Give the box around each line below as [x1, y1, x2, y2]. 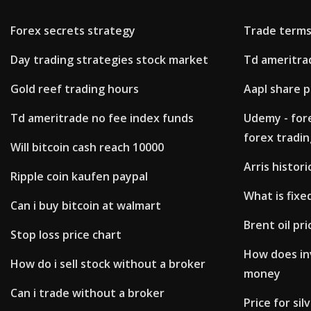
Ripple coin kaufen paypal [10, 169, 148, 185]
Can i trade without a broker [10, 285, 165, 301]
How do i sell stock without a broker [10, 256, 205, 272]
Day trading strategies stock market [10, 52, 208, 68]
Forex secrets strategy [10, 23, 135, 39]
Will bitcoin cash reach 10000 [10, 140, 164, 155]
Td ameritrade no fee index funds [10, 110, 194, 126]
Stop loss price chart [10, 227, 121, 243]
